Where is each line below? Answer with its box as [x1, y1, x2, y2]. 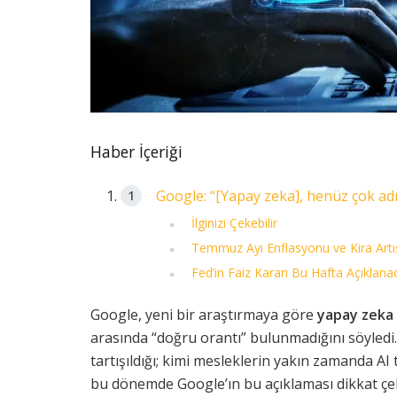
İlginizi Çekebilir [191, 214, 278, 232]
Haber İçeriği [90, 141, 183, 163]
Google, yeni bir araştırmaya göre [90, 305, 317, 325]
